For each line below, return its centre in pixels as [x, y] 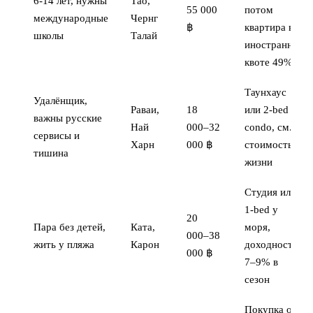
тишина [51, 153]
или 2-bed [267, 110]
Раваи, [145, 110]
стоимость [269, 145]
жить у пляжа [64, 245]
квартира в [269, 28]
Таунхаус [265, 93]
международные [71, 19]
